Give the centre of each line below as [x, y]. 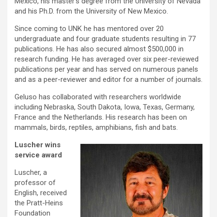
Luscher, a [31, 173]
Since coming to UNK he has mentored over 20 [89, 29]
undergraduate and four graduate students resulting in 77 [105, 39]
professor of [35, 183]
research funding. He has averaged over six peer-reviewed [107, 59]
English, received [41, 193]
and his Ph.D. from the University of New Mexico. [91, 11]
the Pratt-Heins [39, 203]
